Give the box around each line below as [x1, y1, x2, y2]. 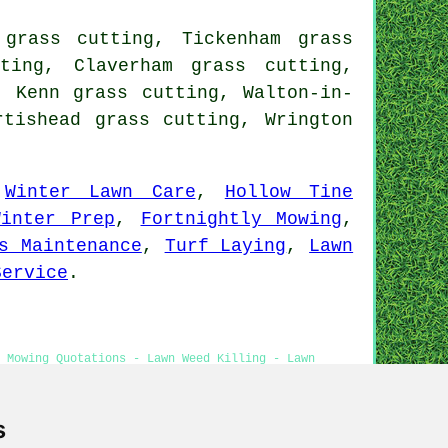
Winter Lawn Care [5, 181, 196, 202]
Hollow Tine [224, 181, 353, 202]
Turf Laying [164, 235, 287, 256]
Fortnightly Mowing [140, 208, 343, 229]
